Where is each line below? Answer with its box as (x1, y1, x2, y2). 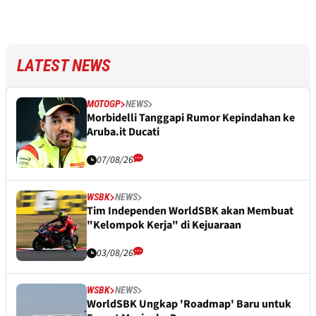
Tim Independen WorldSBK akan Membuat (87, 203, 293, 219)
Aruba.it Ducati (87, 124, 159, 140)
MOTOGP (87, 98, 121, 110)
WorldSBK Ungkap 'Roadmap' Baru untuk (87, 296, 291, 312)
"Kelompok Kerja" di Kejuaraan (87, 217, 241, 233)
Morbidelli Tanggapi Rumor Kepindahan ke (87, 110, 295, 126)
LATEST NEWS (17, 56, 111, 76)
